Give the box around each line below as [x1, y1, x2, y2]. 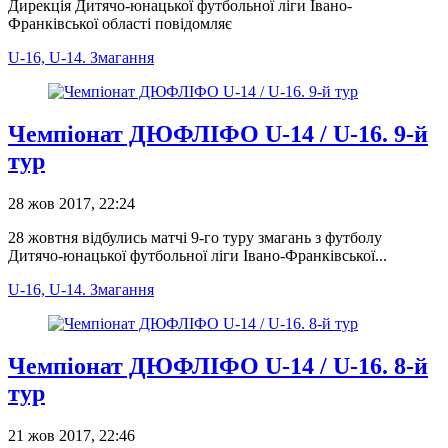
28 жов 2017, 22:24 [8, 194, 135, 212]
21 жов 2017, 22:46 [8, 426, 135, 444]
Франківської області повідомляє [8, 15, 232, 32]
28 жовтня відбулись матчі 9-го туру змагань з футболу [8, 228, 382, 246]
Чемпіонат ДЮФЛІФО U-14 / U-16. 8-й [8, 352, 428, 379]
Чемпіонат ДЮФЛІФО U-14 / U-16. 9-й [8, 120, 428, 147]
